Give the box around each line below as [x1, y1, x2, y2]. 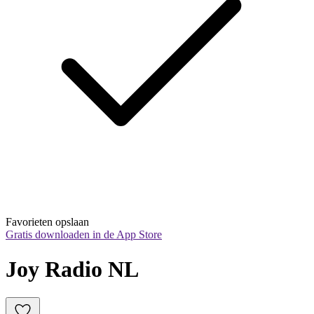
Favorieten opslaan [6, 216, 89, 228]
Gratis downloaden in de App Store [6, 228, 162, 241]
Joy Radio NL [6, 256, 139, 282]
